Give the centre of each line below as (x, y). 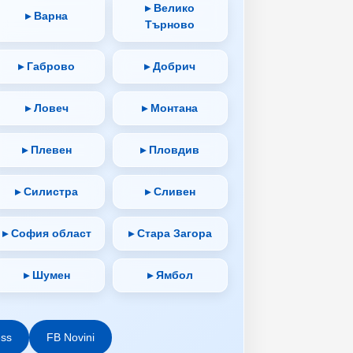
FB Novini (70, 337)
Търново (170, 24)
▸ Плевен (46, 149)
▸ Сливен (170, 191)
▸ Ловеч (46, 108)
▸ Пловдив (170, 149)
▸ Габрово (47, 66)
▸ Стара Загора (170, 233)
